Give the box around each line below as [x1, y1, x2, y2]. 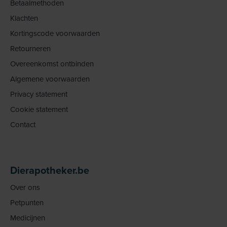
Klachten [10, 13, 38, 24]
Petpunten [10, 197, 44, 208]
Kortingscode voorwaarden [10, 28, 100, 39]
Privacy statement [10, 89, 67, 100]
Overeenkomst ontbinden [10, 58, 94, 69]
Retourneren [10, 43, 51, 54]
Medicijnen [10, 212, 45, 223]
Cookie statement [10, 104, 68, 115]
